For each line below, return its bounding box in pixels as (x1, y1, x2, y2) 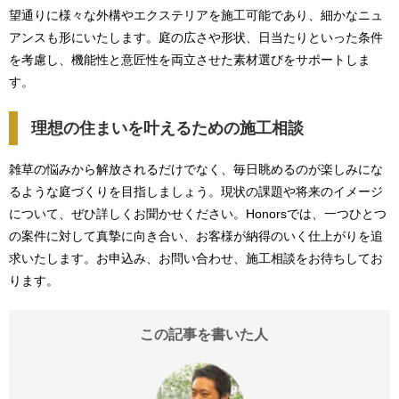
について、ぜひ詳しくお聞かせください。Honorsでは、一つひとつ (9, 207, 387, 221)
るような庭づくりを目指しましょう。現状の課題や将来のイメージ (9, 184, 383, 199)
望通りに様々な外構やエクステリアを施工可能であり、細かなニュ (9, 8, 383, 22)
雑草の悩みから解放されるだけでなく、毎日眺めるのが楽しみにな (9, 162, 383, 176)
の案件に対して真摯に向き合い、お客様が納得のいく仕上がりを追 (9, 229, 383, 243)
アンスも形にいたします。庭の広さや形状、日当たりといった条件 (9, 30, 383, 45)
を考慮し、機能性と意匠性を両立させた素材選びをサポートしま (9, 53, 370, 67)
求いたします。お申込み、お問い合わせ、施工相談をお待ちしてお (9, 251, 383, 265)
